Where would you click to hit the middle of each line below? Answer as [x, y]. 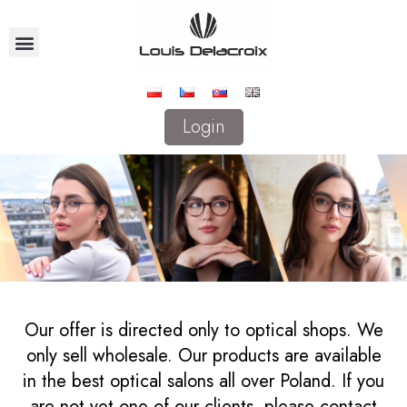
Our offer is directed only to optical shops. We [203, 330]
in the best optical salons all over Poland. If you [203, 381]
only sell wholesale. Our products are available [203, 355]
